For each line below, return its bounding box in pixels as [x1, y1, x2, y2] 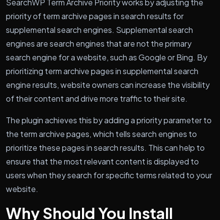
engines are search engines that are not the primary [6, 38, 192, 49]
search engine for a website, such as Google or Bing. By [6, 52, 207, 62]
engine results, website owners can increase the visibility [6, 79, 210, 90]
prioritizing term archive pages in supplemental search [6, 65, 198, 76]
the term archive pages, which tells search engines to [6, 128, 197, 139]
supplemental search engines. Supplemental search [6, 24, 193, 35]
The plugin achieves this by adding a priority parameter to [6, 114, 212, 125]
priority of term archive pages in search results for [6, 10, 184, 21]
